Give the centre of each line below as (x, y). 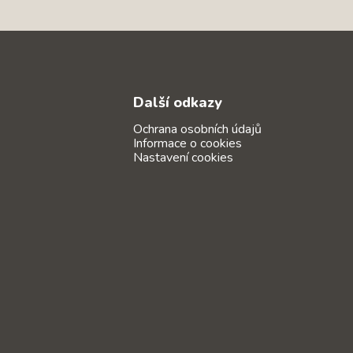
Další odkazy (177, 102)
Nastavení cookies (183, 158)
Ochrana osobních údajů (197, 130)
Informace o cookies (187, 144)
